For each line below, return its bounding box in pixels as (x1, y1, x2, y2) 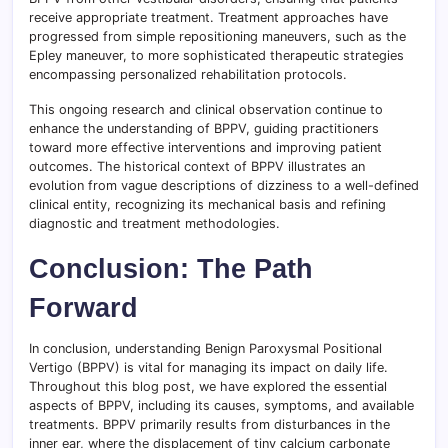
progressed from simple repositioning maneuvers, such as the (29, 29, 406, 45)
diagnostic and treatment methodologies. (29, 216, 280, 232)
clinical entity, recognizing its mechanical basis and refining (29, 197, 386, 213)
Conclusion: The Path (29, 253, 313, 285)
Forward (29, 292, 138, 324)
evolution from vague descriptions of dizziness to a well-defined (29, 178, 419, 194)
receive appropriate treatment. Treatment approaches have (29, 10, 388, 26)
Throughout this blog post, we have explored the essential (29, 379, 387, 395)
